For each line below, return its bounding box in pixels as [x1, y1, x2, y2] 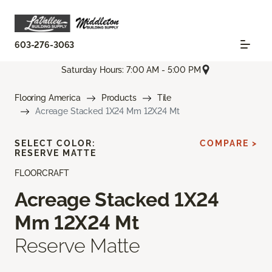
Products [101, 93, 137, 103]
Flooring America [15, 93, 81, 103]
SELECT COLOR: [15, 138, 95, 149]
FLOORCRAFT [15, 168, 69, 178]
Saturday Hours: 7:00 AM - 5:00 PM [61, 64, 201, 75]
